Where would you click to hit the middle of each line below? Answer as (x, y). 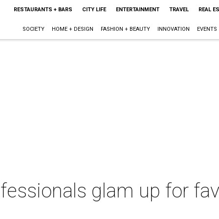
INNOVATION (173, 29)
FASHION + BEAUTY (125, 29)
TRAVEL (179, 10)
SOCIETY (33, 29)
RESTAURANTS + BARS (43, 10)
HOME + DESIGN (72, 29)
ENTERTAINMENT (137, 10)
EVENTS (207, 29)
